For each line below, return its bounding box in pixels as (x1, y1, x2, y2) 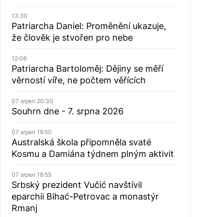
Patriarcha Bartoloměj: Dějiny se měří (11, 63, 163, 74)
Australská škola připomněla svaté (11, 137, 151, 147)
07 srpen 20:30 (11, 97, 53, 105)
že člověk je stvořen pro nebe (11, 32, 133, 43)
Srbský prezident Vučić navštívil (11, 180, 142, 190)
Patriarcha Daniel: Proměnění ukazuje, (11, 21, 166, 31)
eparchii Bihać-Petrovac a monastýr (11, 191, 159, 201)
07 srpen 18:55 (11, 171, 51, 178)
